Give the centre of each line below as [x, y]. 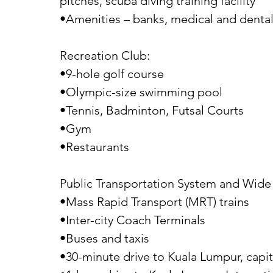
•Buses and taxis [105, 238]
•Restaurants [94, 147]
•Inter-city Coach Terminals [133, 220]
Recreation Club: [105, 55]
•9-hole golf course [112, 74]
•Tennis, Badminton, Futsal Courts [152, 110]
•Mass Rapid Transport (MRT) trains [154, 202]
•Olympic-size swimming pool [141, 92]
